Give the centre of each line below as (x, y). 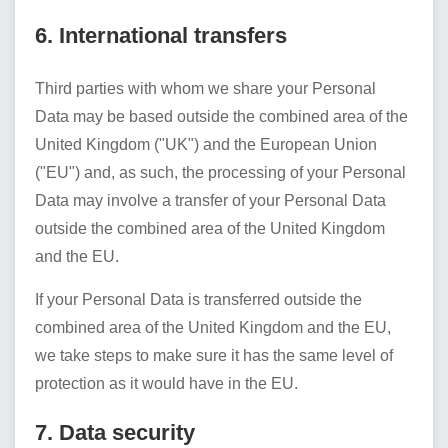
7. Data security (115, 432)
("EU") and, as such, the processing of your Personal (220, 172)
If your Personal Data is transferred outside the (198, 299)
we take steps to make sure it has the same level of (214, 355)
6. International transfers (161, 35)
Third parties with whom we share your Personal (205, 88)
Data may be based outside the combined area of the (221, 116)
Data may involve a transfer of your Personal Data (210, 200)
